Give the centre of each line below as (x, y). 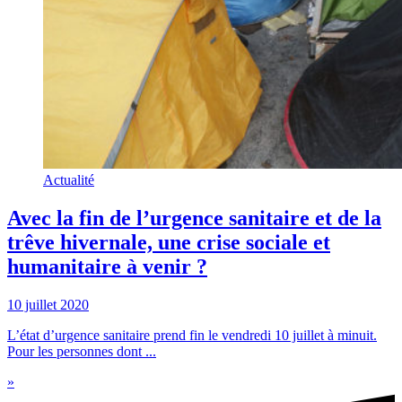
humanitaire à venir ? (107, 266)
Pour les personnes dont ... (82, 351)
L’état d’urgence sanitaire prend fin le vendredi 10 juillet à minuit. (192, 335)
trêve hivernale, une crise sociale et (169, 242)
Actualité (69, 179)
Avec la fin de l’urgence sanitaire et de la (194, 218)
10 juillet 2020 (48, 304)
